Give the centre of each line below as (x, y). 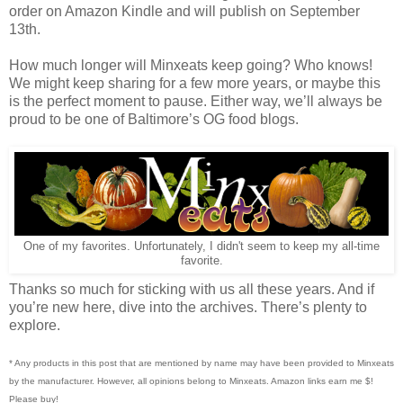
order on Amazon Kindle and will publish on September (184, 12)
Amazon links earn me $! (322, 381)
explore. (35, 326)
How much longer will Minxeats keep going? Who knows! (191, 66)
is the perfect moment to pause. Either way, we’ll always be (196, 102)
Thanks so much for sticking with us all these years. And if (192, 290)
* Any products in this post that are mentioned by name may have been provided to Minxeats (201, 363)
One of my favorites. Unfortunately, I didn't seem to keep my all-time (201, 247)
